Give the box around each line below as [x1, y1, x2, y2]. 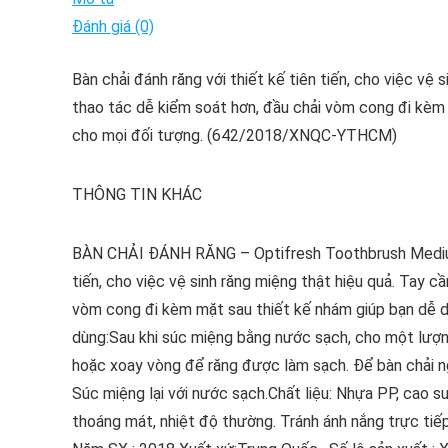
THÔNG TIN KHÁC [72, 185, 202, 204]
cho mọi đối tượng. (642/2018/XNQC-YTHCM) [72, 126, 397, 145]
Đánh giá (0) [72, 17, 154, 36]
